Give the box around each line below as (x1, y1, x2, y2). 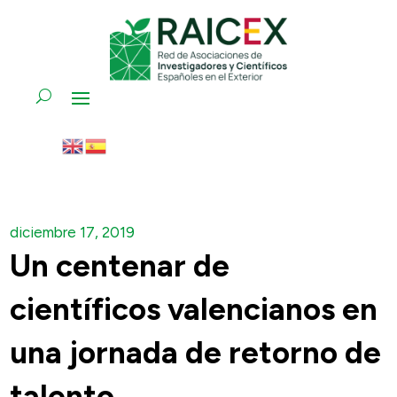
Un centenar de (10, 246, 230, 284)
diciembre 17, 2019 (10, 222, 136, 241)
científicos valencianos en (10, 290, 378, 328)
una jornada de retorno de (10, 333, 382, 371)
